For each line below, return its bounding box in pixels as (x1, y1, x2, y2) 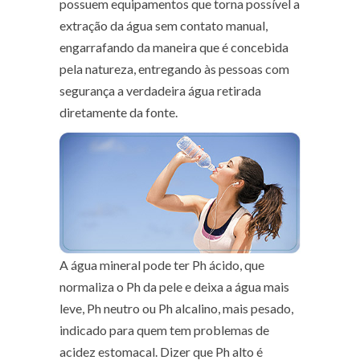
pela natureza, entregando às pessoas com (59, 60, 289, 76)
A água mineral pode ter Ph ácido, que (59, 256, 264, 272)
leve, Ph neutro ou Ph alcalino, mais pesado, (59, 300, 293, 316)
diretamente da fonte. (59, 104, 178, 120)
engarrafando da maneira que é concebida (59, 39, 288, 55)
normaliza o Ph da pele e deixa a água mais (59, 278, 289, 294)
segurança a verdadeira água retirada (59, 82, 261, 98)
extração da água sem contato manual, (59, 17, 268, 33)
